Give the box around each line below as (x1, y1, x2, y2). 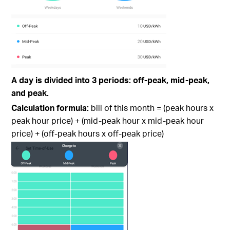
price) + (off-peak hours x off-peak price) (11, 128, 164, 139)
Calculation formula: (11, 102, 91, 113)
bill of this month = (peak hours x (91, 102, 214, 113)
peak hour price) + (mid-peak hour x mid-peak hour (11, 115, 204, 126)
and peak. (11, 87, 49, 99)
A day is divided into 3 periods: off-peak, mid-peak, (11, 74, 210, 86)
